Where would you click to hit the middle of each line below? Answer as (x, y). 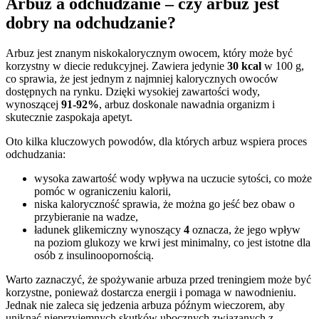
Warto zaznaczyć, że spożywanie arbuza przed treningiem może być (158, 279)
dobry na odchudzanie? (91, 23)
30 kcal (244, 66)
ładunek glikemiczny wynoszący (109, 230)
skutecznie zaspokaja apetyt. (69, 117)
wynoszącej (33, 104)
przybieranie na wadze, (86, 217)
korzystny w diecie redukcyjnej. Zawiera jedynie (116, 66)
